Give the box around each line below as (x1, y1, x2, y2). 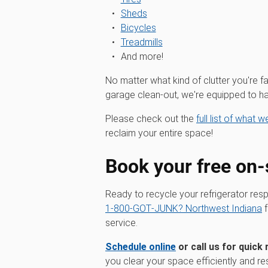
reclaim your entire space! (105, 127, 213, 139)
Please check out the (105, 113, 196, 124)
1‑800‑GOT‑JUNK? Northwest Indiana (105, 203, 262, 214)
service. (105, 217, 138, 229)
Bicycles (120, 22, 156, 33)
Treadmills (120, 36, 163, 48)
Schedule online (105, 241, 176, 252)
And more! (120, 51, 163, 62)
